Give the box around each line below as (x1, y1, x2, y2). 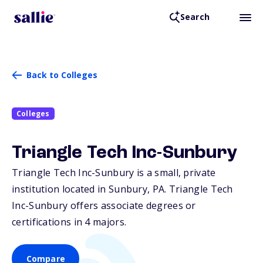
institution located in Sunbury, (12, 183, 153, 196)
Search (180, 11, 210, 23)
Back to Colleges (26, 69, 97, 80)
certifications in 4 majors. (12, 215, 127, 229)
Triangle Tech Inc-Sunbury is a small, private (12, 166, 216, 180)
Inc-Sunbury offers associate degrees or (12, 199, 196, 213)
